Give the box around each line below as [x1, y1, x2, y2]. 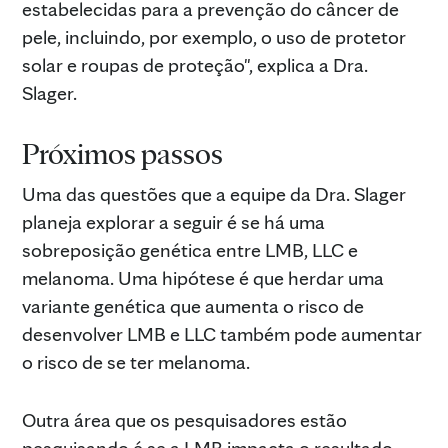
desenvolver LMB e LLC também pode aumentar [22, 321, 422, 346]
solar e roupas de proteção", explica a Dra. [22, 52, 368, 77]
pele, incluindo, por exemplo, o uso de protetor [22, 24, 406, 49]
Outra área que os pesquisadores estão [22, 407, 347, 432]
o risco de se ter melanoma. [22, 349, 250, 374]
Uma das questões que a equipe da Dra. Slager [22, 181, 406, 206]
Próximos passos [22, 134, 223, 171]
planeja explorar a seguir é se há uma [22, 209, 325, 234]
